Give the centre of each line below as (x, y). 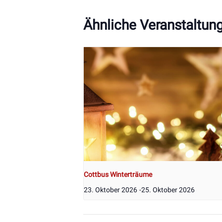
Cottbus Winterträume (118, 175)
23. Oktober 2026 (111, 190)
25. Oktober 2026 (168, 190)
